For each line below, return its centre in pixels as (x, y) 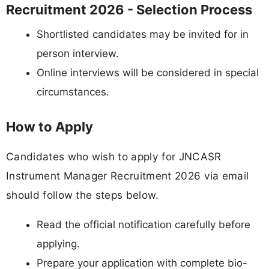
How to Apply (50, 126)
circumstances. (73, 92)
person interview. (78, 54)
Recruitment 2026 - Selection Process (129, 10)
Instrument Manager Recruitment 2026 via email (128, 175)
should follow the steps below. (83, 195)
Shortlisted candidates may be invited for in (143, 35)
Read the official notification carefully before (144, 225)
